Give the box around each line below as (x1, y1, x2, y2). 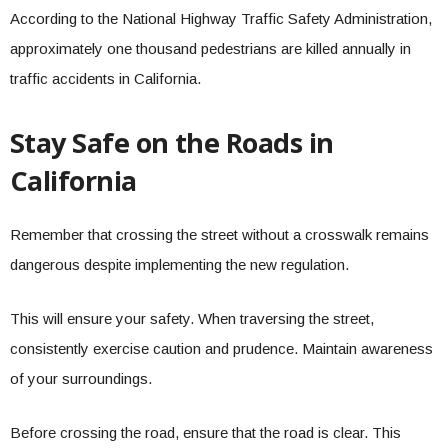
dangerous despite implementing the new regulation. (10, 256, 353, 273)
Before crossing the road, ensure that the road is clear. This (10, 424, 401, 441)
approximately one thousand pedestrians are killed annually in (10, 40, 411, 57)
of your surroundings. (10, 370, 152, 387)
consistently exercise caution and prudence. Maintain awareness (10, 340, 433, 357)
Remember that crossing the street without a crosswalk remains (10, 226, 429, 243)
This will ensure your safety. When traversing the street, (10, 310, 374, 327)
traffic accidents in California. (10, 70, 205, 87)
